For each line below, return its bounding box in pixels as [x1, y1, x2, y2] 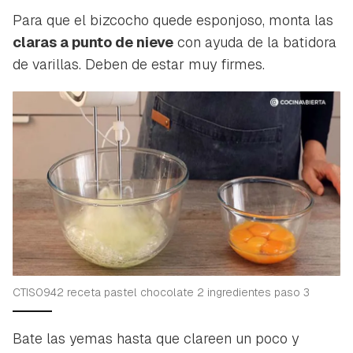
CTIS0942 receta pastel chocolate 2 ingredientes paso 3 [13, 284, 310, 299]
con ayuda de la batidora [173, 32, 336, 51]
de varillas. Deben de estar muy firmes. [13, 54, 265, 73]
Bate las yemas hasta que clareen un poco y [13, 329, 299, 347]
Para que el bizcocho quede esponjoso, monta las [13, 10, 333, 29]
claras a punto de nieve [13, 32, 173, 51]
